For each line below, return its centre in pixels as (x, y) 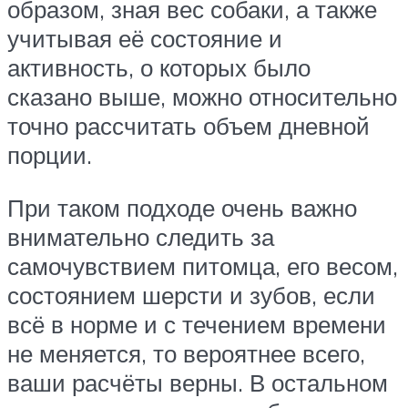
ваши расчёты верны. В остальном (198, 383)
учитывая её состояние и (145, 39)
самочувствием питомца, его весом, (203, 266)
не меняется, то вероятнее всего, (186, 354)
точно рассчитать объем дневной (189, 126)
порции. (50, 155)
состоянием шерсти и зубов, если (191, 296)
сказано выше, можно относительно (202, 97)
